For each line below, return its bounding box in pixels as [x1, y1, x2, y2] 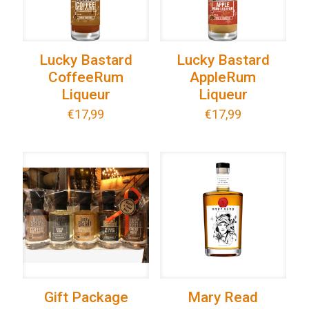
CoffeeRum [48, 69, 124, 86]
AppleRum [190, 69, 257, 86]
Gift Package [43, 288, 128, 306]
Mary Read [188, 288, 259, 306]
